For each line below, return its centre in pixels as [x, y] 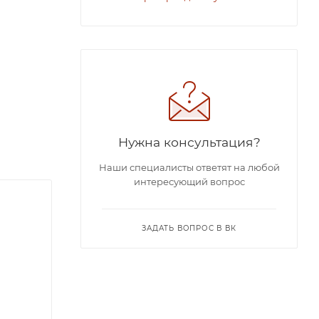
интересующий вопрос [189, 182]
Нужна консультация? [189, 142]
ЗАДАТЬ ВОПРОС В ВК [189, 228]
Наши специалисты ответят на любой [189, 167]
